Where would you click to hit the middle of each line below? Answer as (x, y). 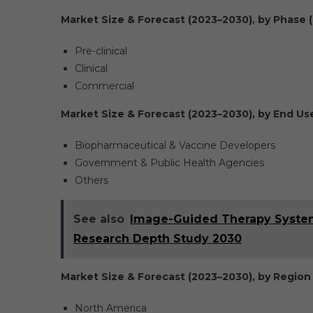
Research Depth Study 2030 (158, 239)
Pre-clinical (101, 51)
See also (99, 219)
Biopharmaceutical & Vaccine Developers (175, 145)
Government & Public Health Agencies (169, 163)
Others (92, 180)
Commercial (104, 86)
